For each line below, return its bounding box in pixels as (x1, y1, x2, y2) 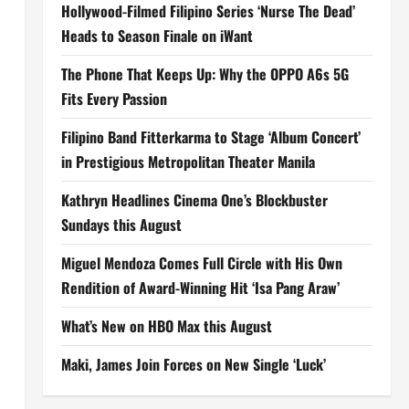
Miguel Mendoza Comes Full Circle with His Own (60, 252, 342, 274)
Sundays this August (60, 214, 182, 236)
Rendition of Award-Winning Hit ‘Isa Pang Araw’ (60, 277, 340, 299)
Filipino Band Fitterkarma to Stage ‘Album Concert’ (60, 126, 361, 148)
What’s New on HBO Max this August (60, 315, 272, 337)
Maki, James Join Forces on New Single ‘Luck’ (60, 353, 326, 375)
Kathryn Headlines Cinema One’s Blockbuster (60, 189, 328, 211)
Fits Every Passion (60, 88, 167, 110)
